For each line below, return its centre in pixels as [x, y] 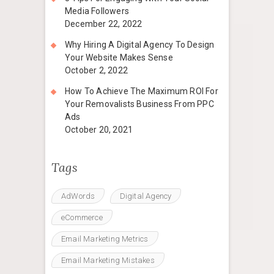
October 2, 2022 [96, 71]
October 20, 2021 [99, 130]
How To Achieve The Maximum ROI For [142, 91]
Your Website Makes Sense [119, 58]
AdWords [78, 196]
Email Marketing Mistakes [108, 261]
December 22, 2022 [104, 24]
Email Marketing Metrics [105, 239]
